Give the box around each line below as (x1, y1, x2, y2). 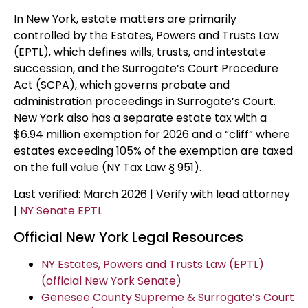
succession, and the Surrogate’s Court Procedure (14, 60, 278, 77)
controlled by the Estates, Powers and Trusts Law (14, 27, 279, 44)
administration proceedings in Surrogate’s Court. (14, 93, 276, 110)
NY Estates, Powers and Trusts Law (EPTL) (41, 256, 264, 273)
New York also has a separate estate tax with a (14, 110, 267, 126)
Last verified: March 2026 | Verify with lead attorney (14, 186, 290, 202)
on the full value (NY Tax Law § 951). (14, 159, 201, 176)
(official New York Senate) (41, 273, 181, 289)
